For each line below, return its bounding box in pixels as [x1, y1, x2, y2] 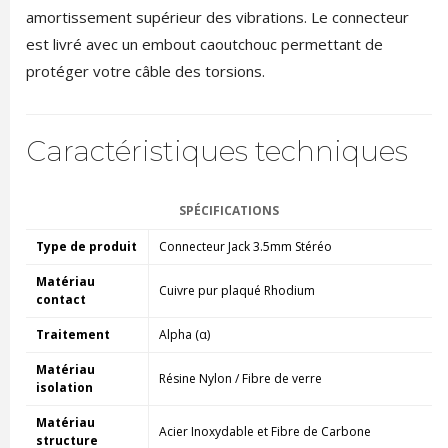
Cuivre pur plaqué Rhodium [158, 281, 315, 299]
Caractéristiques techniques [25, 133, 408, 168]
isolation [35, 378, 93, 396]
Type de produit [35, 237, 137, 255]
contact [35, 290, 86, 308]
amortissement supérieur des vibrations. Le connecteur [25, 6, 409, 27]
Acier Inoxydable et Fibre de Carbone [158, 422, 371, 440]
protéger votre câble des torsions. [25, 60, 265, 81]
